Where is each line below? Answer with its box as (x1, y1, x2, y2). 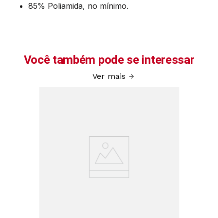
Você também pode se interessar (23, 53, 195, 67)
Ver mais (92, 72, 126, 81)
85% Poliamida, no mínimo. (28, 1, 129, 11)
